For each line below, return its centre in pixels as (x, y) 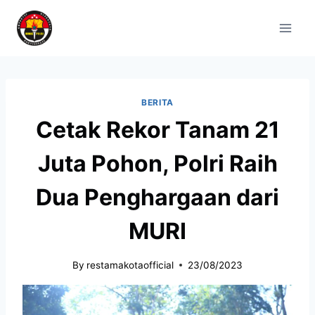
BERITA (157, 102)
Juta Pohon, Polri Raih (157, 163)
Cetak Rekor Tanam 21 (157, 129)
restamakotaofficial (130, 265)
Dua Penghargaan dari (157, 197)
